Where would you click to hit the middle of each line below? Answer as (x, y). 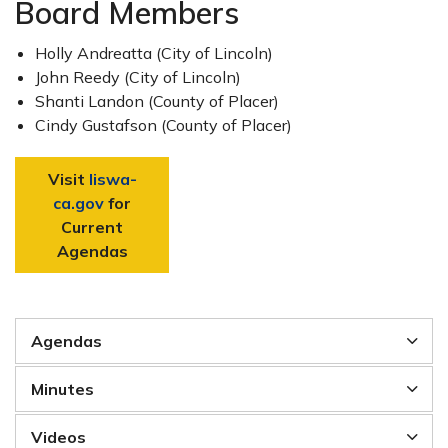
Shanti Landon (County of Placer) (157, 101)
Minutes (62, 389)
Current (92, 227)
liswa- (112, 179)
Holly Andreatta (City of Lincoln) (154, 53)
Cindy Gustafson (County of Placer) (163, 125)
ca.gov (78, 203)
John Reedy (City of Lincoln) (138, 77)
